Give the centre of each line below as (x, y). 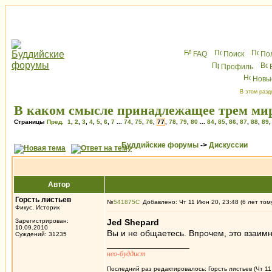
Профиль (237, 67)
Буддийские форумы (160, 145)
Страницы (30, 122)
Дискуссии (228, 145)
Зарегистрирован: (42, 221)
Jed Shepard (133, 222)
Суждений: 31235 (41, 234)
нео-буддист (126, 254)
